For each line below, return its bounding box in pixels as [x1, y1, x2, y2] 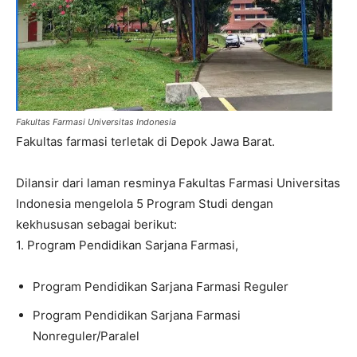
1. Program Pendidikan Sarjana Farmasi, [16, 237, 238, 253]
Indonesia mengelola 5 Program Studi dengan [16, 195, 273, 211]
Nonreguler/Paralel [33, 328, 139, 343]
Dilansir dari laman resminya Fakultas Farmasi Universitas [16, 175, 340, 190]
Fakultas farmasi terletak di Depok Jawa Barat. [16, 133, 275, 149]
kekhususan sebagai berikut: [16, 216, 177, 232]
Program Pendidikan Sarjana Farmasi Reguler [33, 278, 288, 294]
